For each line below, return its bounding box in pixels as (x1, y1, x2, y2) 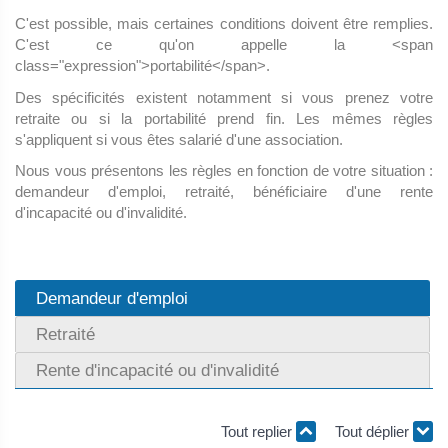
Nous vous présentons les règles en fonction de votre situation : (15, 162, 433, 179)
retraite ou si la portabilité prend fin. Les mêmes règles (15, 109, 433, 127)
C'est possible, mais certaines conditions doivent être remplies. (15, 15, 433, 32)
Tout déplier (335, 422, 413, 440)
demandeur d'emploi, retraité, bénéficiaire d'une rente (15, 183, 433, 200)
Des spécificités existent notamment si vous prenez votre (15, 88, 433, 106)
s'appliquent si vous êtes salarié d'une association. (15, 130, 343, 148)
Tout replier (221, 422, 296, 440)
